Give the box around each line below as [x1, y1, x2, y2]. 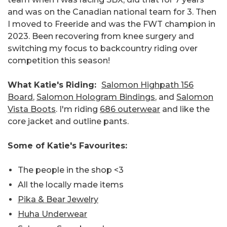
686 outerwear [100, 104, 160, 115]
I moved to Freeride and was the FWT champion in [8, 19, 215, 29]
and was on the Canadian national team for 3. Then [8, 7, 216, 17]
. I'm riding [56, 104, 100, 115]
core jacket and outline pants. [8, 117, 129, 127]
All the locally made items [18, 180, 124, 190]
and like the [160, 104, 210, 115]
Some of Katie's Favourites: [8, 141, 127, 151]
